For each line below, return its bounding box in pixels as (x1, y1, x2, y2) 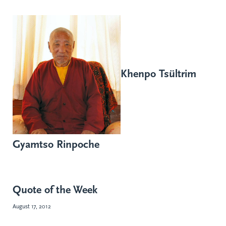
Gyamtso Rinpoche (13, 138, 99, 151)
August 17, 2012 (13, 203, 51, 210)
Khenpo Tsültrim (121, 67, 196, 81)
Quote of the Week (13, 183, 97, 197)
